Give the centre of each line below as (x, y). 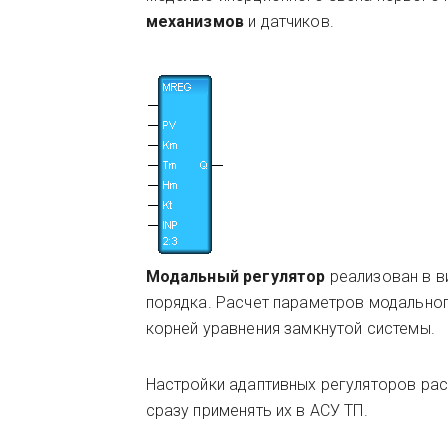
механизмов (197, 21)
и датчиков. (291, 21)
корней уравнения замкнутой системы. (290, 328)
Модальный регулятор (235, 276)
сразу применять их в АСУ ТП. (256, 410)
